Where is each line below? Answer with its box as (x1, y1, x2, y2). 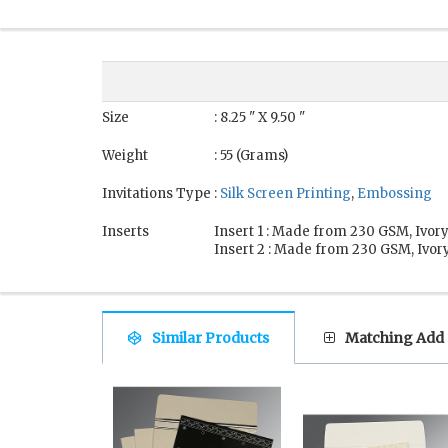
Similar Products (152, 329, 269, 348)
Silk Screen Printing (220, 185, 351, 203)
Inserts (102, 223, 149, 241)
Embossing (357, 185, 432, 203)
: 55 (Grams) (214, 147, 288, 165)
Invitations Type (102, 185, 211, 203)
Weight (102, 147, 148, 165)
